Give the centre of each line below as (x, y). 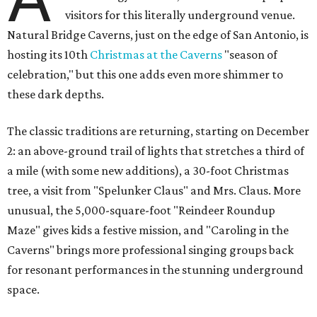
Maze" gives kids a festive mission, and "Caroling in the (148, 230)
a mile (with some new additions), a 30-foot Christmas (148, 171)
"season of (250, 54)
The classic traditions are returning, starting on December (158, 131)
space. (23, 289)
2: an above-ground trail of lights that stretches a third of (156, 151)
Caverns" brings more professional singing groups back (150, 250)
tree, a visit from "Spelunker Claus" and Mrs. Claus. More (154, 190)
